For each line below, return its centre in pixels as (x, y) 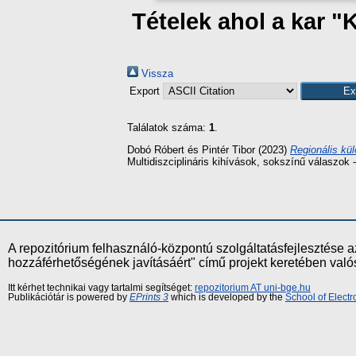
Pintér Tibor (228, 149)
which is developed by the (227, 297)
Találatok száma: (168, 128)
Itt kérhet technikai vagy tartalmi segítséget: (101, 287)
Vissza (156, 74)
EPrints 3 (149, 297)
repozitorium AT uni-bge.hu (253, 287)
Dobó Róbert (156, 149)
